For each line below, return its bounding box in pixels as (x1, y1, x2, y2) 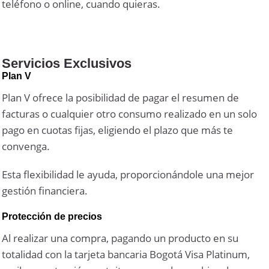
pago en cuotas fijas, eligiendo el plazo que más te (2, 122, 234, 137)
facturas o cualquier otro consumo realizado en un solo (2, 106, 258, 121)
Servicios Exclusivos (2, 55, 132, 71)
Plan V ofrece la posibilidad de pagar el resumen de (2, 90, 240, 104)
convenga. (2, 139, 50, 153)
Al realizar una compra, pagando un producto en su (2, 231, 239, 245)
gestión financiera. (2, 183, 88, 198)
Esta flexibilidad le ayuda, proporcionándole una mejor (2, 167, 255, 181)
